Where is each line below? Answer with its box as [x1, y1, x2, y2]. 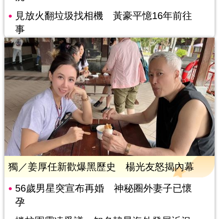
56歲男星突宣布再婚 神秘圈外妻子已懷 [15, 183, 192, 194]
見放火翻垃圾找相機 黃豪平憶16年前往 [15, 10, 192, 22]
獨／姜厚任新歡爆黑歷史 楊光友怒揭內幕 [8, 161, 194, 173]
